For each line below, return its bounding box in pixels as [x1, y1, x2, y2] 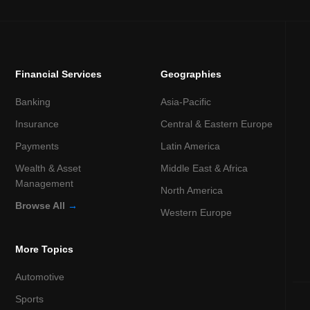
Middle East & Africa [161, 162, 248, 174]
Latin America [161, 140, 221, 152]
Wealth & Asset [15, 162, 82, 174]
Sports [15, 293, 44, 304]
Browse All [15, 199, 69, 211]
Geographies [161, 68, 222, 80]
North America [161, 184, 224, 196]
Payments [15, 140, 60, 152]
